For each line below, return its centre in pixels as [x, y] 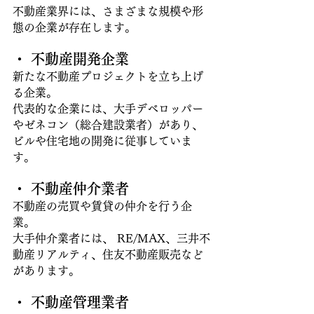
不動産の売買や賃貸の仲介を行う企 [102, 206]
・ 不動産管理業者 [71, 302]
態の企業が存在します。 [76, 27]
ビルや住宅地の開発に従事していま [102, 141]
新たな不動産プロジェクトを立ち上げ [108, 76]
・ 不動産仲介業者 [71, 189]
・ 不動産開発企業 [71, 59]
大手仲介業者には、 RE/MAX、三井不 [111, 238]
